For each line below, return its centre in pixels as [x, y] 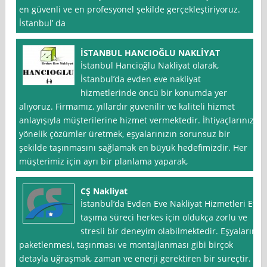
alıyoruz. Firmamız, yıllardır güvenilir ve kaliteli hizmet [127, 107]
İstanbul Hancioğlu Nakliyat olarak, [150, 66]
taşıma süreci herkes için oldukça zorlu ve [164, 218]
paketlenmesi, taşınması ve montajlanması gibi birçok [126, 245]
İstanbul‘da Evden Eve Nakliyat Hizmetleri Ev [169, 204]
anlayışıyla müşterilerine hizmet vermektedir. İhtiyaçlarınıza [139, 120]
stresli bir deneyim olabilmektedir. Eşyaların [169, 231]
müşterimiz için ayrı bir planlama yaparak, [104, 162]
